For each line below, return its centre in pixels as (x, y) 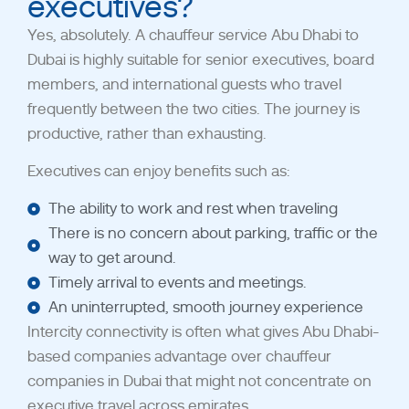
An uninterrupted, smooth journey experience (205, 308)
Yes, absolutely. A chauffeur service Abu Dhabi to (193, 35)
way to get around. (112, 258)
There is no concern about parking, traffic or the (213, 234)
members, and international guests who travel (184, 84)
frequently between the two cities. (146, 109)
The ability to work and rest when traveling (193, 209)
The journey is (312, 109)
